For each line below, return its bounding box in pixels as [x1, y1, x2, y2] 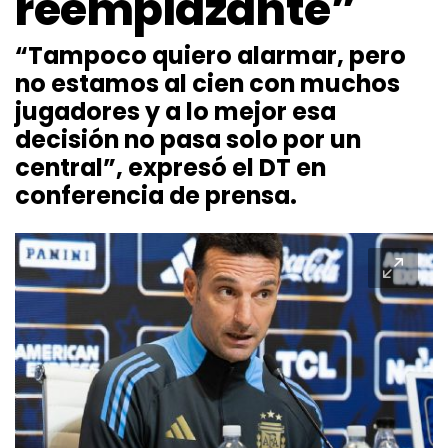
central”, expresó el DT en [15, 150, 326, 184]
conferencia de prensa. [15, 178, 297, 212]
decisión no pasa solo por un [15, 122, 361, 156]
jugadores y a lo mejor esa [15, 94, 336, 128]
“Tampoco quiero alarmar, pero [15, 38, 406, 72]
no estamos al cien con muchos [15, 66, 400, 100]
